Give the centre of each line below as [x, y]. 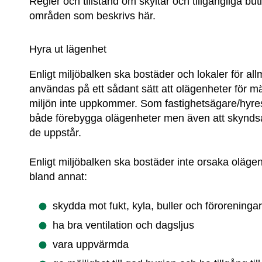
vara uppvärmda [91, 245]
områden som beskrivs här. [93, 15]
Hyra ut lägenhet [68, 49]
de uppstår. [56, 132]
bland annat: [58, 177]
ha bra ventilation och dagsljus [124, 225]
